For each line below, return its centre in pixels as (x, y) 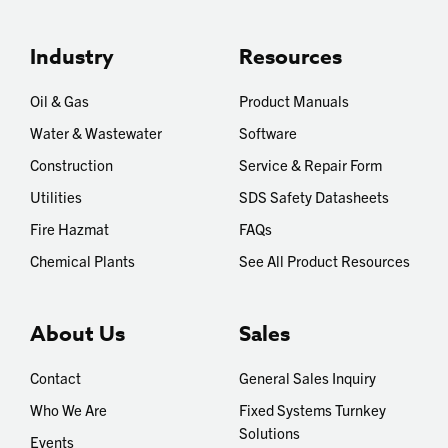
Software (268, 132)
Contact (55, 377)
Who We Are (68, 409)
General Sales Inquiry (307, 377)
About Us (77, 334)
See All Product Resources (324, 260)
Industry (72, 57)
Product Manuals (294, 100)
